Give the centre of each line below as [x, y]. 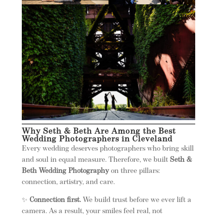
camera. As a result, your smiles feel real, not [92, 212]
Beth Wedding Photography [65, 171]
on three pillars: [134, 171]
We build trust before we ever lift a [136, 201]
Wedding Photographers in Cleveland [97, 140]
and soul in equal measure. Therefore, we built [96, 160]
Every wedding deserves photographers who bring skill [108, 149]
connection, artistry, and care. [68, 183]
